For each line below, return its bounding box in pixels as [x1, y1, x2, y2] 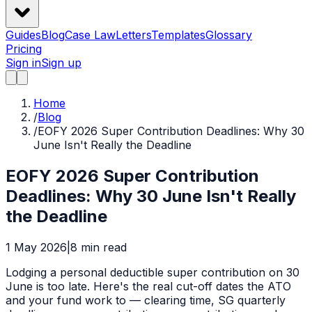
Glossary [205, 28, 252, 42]
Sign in [6, 56, 41, 70]
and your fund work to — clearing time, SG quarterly [6, 293, 286, 308]
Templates [151, 28, 205, 42]
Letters [116, 28, 151, 42]
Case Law [65, 28, 116, 42]
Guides [6, 28, 41, 42]
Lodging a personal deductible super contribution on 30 [6, 265, 299, 280]
